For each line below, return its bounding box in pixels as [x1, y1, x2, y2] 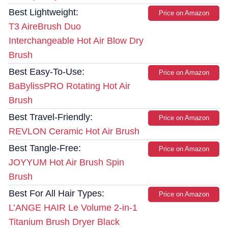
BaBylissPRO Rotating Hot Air [9, 81, 130, 92]
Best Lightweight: [9, 7, 78, 18]
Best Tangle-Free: [9, 143, 81, 154]
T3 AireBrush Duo [9, 21, 81, 32]
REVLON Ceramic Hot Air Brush [9, 126, 139, 137]
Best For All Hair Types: [9, 188, 104, 199]
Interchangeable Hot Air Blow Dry [9, 36, 144, 46]
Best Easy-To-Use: [9, 67, 84, 77]
